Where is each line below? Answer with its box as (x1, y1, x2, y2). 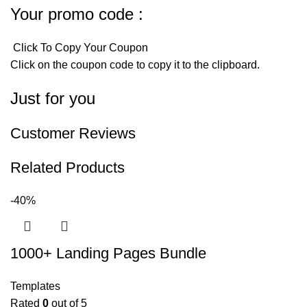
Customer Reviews (10, 125, 136, 143)
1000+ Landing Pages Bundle (10, 245, 206, 262)
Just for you (10, 89, 95, 108)
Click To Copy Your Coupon (10, 42, 148, 54)
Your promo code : (10, 5, 143, 24)
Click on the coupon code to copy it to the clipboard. (10, 59, 262, 71)
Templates (10, 280, 60, 293)
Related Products (10, 159, 125, 177)
